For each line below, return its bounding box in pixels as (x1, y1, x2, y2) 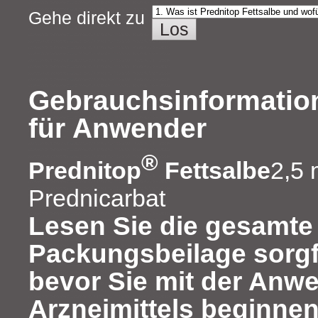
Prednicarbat (28, 185, 165, 212)
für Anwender (28, 111, 207, 143)
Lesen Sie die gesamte (28, 212, 313, 241)
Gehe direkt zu (28, 7, 145, 28)
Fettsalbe (158, 157, 270, 185)
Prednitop (28, 157, 141, 185)
